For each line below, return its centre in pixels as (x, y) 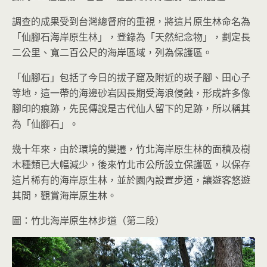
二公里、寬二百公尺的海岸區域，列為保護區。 (112, 52)
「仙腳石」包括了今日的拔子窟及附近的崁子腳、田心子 (131, 77)
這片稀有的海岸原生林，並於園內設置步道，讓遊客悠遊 (131, 180)
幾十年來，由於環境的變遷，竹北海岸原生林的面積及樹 (131, 149)
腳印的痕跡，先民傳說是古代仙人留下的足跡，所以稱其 (131, 108)
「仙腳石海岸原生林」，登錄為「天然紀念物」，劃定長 (131, 37)
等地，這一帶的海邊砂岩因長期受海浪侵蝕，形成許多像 (131, 93)
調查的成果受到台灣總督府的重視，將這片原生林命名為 (131, 21)
